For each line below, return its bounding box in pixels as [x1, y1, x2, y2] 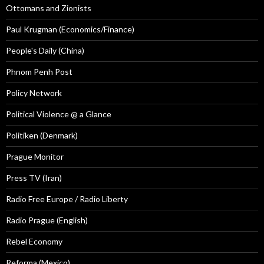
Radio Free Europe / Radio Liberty [6, 194, 128, 204]
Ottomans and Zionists [6, 3, 91, 14]
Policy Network [6, 88, 62, 98]
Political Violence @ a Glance [6, 109, 111, 120]
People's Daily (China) [6, 45, 84, 56]
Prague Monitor [6, 151, 64, 162]
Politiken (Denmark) [6, 130, 78, 141]
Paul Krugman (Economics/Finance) [6, 24, 134, 35]
